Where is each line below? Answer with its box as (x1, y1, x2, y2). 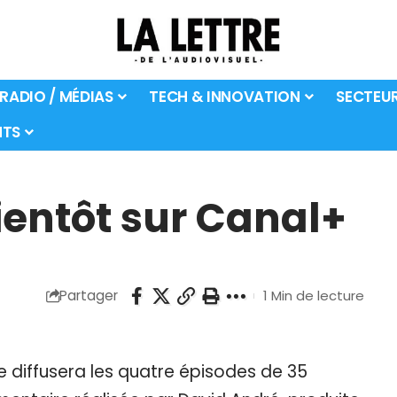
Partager (58, 286, 118, 306)
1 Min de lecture (262, 286, 364, 306)
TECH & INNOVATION (149, 86, 300, 108)
